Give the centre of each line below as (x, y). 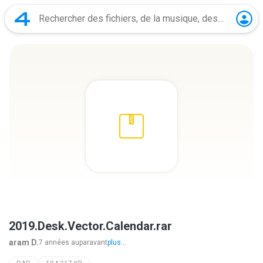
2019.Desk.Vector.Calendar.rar (90, 226)
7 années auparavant (73, 242)
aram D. (24, 242)
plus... (117, 242)
